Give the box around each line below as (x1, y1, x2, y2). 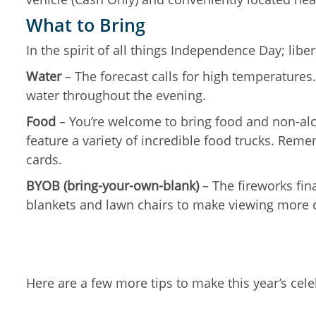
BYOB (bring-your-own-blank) (26, 177, 199, 194)
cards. (26, 151, 62, 168)
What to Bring (26, 13, 145, 37)
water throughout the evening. (26, 87, 206, 104)
